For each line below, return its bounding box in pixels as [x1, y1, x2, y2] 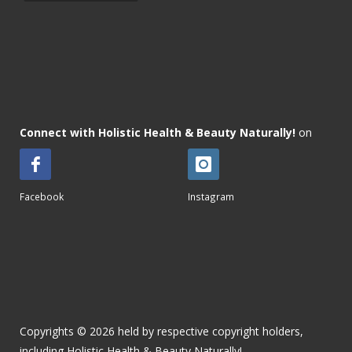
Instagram [188, 189, 234, 203]
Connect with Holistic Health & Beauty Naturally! [20, 124, 295, 140]
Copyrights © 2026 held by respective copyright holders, [20, 323, 303, 339]
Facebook [20, 189, 64, 203]
